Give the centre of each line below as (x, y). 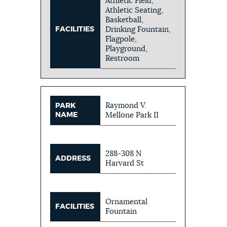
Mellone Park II (132, 115)
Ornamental (127, 202)
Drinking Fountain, (138, 29)
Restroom (123, 58)
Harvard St (125, 163)
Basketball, (125, 20)
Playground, (127, 49)
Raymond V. (126, 105)
